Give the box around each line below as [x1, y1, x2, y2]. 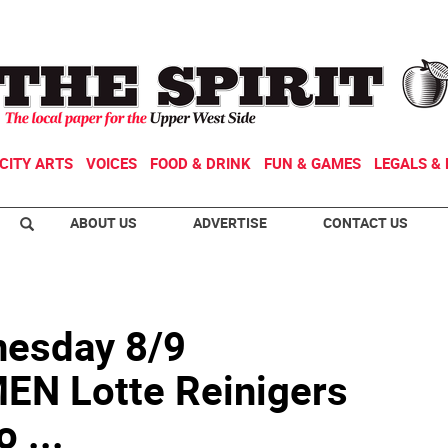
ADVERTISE [193, 213, 267, 232]
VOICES [86, 153, 137, 173]
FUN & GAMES [264, 153, 361, 173]
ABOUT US [70, 213, 137, 232]
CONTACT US [323, 213, 408, 232]
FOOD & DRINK [150, 153, 251, 173]
